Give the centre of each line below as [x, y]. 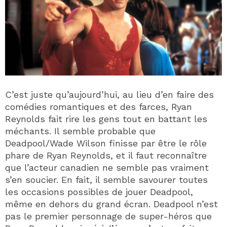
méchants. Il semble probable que [80, 131]
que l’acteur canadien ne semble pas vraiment [107, 167]
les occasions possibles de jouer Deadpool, [99, 192]
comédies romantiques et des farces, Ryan [99, 106]
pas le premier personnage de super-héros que [108, 216]
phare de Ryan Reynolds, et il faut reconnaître [106, 155]
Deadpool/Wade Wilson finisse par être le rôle [106, 143]
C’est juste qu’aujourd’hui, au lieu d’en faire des [109, 94]
